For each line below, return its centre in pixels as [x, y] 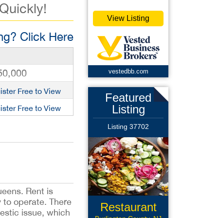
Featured [128, 98]
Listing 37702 [128, 127]
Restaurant [128, 207]
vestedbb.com [128, 71]
